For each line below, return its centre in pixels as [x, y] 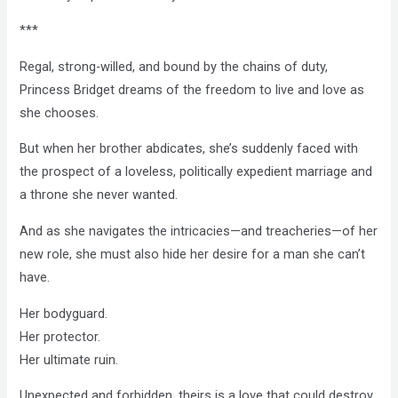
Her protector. [60, 336]
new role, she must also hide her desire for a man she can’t [193, 255]
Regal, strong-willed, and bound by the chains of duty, [174, 66]
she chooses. [60, 112]
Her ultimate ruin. [69, 359]
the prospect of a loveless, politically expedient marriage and [196, 172]
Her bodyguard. [64, 313]
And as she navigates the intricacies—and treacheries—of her [199, 231]
